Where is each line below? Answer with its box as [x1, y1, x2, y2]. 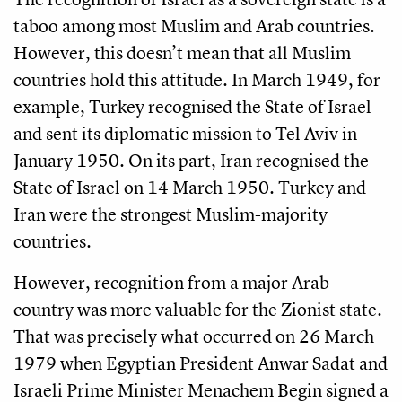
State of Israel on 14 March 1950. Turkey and [13, 174, 366, 199]
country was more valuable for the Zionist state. [13, 296, 382, 321]
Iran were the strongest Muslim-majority [13, 201, 328, 226]
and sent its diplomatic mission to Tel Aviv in [13, 120, 357, 145]
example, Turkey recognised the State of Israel [13, 93, 371, 118]
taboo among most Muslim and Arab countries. [13, 13, 375, 38]
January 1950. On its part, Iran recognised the [13, 147, 369, 172]
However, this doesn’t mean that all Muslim [13, 39, 351, 65]
